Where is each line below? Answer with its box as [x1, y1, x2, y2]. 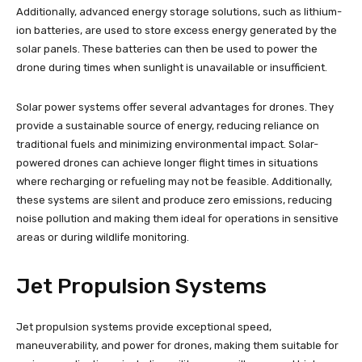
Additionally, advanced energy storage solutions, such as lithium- [16, 5, 342, 18]
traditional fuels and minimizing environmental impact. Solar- [16, 137, 318, 150]
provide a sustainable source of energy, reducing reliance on [16, 119, 319, 132]
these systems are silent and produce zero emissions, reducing [16, 193, 332, 206]
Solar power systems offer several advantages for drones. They [16, 100, 334, 113]
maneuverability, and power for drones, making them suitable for [16, 339, 339, 351]
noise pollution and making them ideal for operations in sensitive [16, 212, 339, 225]
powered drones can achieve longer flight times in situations [16, 156, 318, 169]
